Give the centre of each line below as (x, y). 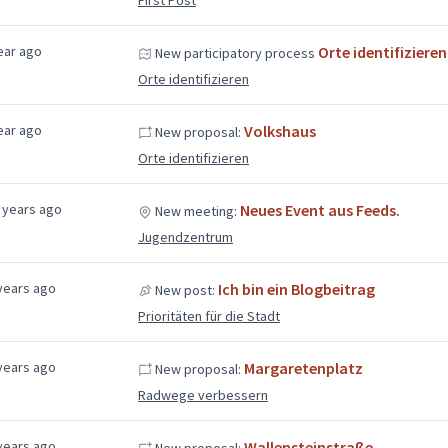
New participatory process (234, 52)
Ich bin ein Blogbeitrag (296, 288)
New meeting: (195, 210)
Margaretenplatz (303, 367)
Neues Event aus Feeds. (319, 209)
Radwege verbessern (202, 394)
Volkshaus (279, 130)
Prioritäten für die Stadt (208, 315)
